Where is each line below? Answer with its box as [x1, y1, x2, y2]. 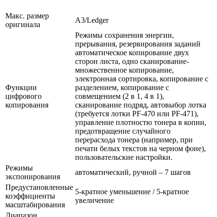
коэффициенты [5, 192, 55, 201]
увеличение [75, 196, 114, 205]
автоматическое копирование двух [75, 48, 189, 57]
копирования [5, 101, 48, 109]
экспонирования [5, 172, 60, 181]
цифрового [5, 92, 42, 101]
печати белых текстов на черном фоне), [75, 144, 206, 153]
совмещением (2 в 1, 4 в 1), [75, 92, 164, 101]
